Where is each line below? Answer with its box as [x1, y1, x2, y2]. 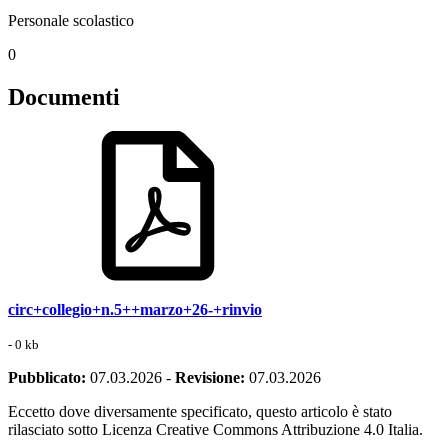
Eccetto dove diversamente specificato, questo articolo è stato [8, 402, 392, 420]
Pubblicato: [8, 368, 86, 386]
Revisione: [175, 368, 245, 386]
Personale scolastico [8, 11, 134, 29]
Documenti [8, 83, 120, 110]
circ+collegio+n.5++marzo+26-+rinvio [8, 300, 262, 318]
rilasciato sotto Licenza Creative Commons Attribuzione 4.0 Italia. [8, 420, 423, 438]
